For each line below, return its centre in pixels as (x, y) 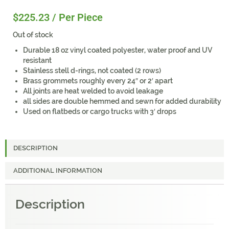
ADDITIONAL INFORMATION (58, 171)
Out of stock (33, 35)
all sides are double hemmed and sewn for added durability (122, 101)
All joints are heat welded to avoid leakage (93, 91)
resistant (37, 60)
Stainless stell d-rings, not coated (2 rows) (92, 71)
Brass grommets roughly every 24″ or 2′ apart (98, 81)
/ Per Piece (77, 17)
